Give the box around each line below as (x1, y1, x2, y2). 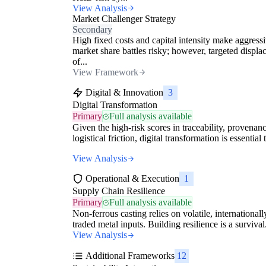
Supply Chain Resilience (72, 186, 165, 197)
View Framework (72, 66, 138, 77)
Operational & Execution (85, 173, 179, 184)
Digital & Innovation (85, 87, 163, 98)
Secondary (72, 24, 112, 34)
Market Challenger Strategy (72, 13, 176, 24)
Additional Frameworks (85, 250, 175, 261)
